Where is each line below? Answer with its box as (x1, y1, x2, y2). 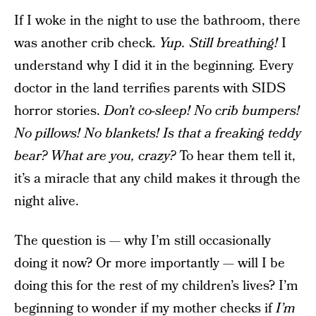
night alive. (14, 192, 79, 211)
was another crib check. (14, 34, 159, 53)
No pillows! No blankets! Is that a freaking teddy (14, 124, 301, 143)
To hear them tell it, (179, 147, 296, 166)
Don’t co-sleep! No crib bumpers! (104, 102, 300, 121)
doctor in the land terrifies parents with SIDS (14, 79, 286, 98)
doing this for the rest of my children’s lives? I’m (14, 276, 298, 296)
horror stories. (14, 102, 104, 121)
